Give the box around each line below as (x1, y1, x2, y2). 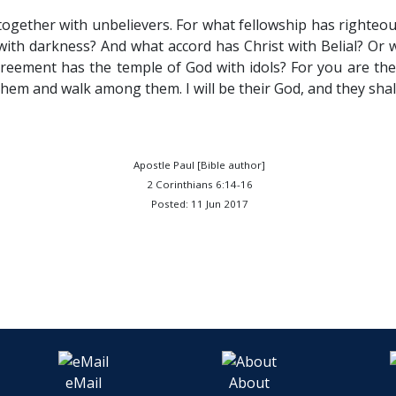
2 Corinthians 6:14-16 (146, 178, 253, 191)
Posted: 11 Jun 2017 (150, 197, 248, 210)
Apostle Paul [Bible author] (133, 158, 266, 171)
